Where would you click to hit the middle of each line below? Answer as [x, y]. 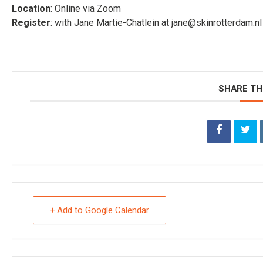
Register [31, 23]
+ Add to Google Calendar [100, 210]
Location [31, 9]
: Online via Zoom [86, 9]
